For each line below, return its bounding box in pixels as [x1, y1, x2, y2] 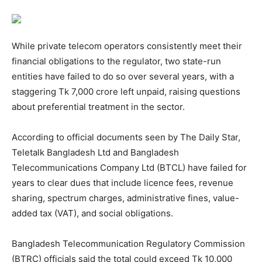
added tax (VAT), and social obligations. [12, 207, 173, 219]
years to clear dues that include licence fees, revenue [12, 177, 233, 188]
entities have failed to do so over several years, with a [12, 70, 234, 82]
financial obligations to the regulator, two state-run [12, 55, 221, 67]
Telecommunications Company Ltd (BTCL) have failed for [12, 161, 247, 173]
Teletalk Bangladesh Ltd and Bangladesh [12, 146, 179, 158]
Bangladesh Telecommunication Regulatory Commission [12, 237, 245, 249]
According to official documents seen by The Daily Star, [12, 131, 240, 143]
